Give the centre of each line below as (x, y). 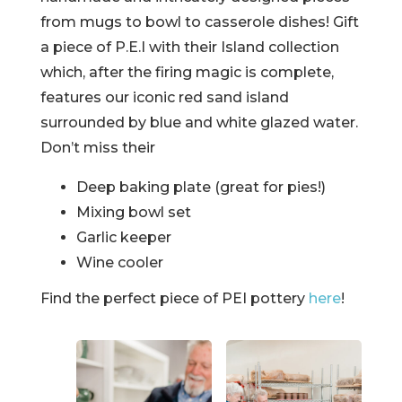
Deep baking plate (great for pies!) (201, 187)
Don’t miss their (99, 147)
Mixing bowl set (133, 212)
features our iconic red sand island (164, 97)
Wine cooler (119, 262)
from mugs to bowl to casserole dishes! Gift (199, 22)
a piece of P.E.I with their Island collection (189, 47)
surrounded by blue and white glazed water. (199, 122)
